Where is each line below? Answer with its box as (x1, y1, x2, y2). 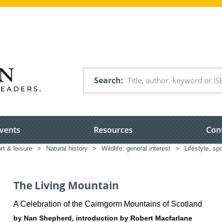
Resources (94, 124, 133, 136)
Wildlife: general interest (102, 145, 170, 153)
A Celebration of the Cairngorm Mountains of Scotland (13, 199, 202, 208)
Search (94, 75, 121, 86)
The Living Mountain (13, 178, 119, 193)
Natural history (46, 145, 88, 153)
